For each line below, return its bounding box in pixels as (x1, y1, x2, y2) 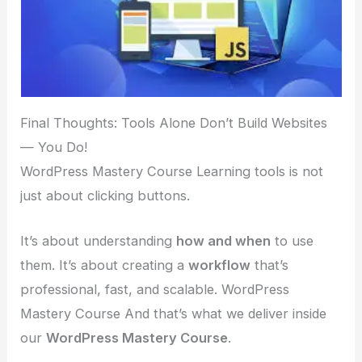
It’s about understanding (20, 232, 177, 249)
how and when (176, 232, 271, 249)
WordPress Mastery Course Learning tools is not (20, 162, 324, 179)
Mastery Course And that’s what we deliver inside (20, 305, 327, 322)
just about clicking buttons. (20, 187, 191, 204)
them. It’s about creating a (20, 256, 189, 273)
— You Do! (20, 138, 88, 155)
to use (271, 232, 314, 249)
